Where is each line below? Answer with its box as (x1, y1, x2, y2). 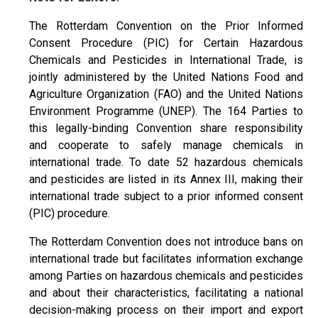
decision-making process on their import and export (29, 302, 303, 317)
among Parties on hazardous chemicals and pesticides (29, 268, 303, 283)
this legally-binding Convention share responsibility (29, 121, 303, 135)
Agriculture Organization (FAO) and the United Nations (29, 87, 303, 101)
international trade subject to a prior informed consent (29, 189, 303, 203)
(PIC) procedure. (29, 206, 110, 220)
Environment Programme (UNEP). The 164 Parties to (29, 104, 303, 118)
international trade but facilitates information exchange (29, 251, 303, 265)
